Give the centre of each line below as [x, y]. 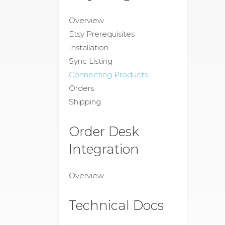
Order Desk [104, 131]
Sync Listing [91, 61]
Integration [104, 149]
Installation [89, 47]
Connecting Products [108, 75]
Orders [81, 88]
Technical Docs [116, 205]
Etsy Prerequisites [102, 34]
